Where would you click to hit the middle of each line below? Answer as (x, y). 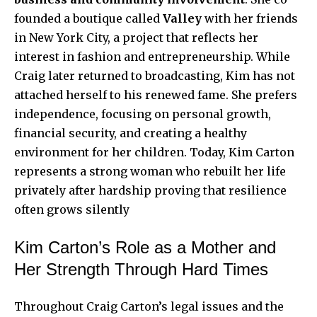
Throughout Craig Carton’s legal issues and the (149, 306)
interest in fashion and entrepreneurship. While (152, 56)
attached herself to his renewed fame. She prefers (156, 94)
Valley (182, 18)
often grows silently (72, 209)
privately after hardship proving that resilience (150, 190)
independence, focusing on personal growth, (143, 114)
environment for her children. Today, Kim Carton (154, 152)
